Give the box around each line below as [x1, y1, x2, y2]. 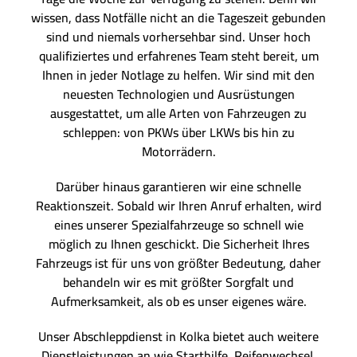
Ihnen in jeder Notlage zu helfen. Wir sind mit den [42, 63, 315, 88]
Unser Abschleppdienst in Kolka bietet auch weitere [38, 324, 319, 349]
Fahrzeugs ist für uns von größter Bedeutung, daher [36, 251, 321, 276]
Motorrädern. [141, 139, 216, 164]
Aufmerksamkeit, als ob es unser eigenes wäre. [50, 289, 307, 314]
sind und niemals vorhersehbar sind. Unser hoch [46, 25, 311, 49]
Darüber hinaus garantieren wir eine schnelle [56, 175, 301, 199]
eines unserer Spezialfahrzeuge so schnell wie [53, 213, 304, 237]
